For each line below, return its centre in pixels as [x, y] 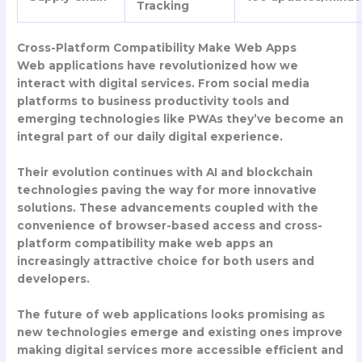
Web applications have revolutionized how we [158, 66]
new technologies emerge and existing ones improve [180, 332]
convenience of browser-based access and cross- [170, 225]
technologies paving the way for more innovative [167, 189]
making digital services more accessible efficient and [181, 349]
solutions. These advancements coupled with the [168, 207]
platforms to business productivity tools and [154, 101]
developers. [54, 278]
